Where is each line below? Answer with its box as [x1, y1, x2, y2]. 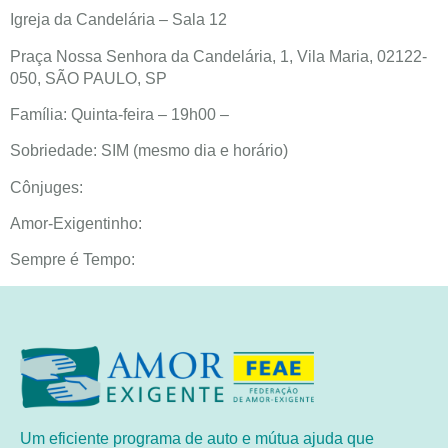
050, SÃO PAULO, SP [10, 69, 167, 87]
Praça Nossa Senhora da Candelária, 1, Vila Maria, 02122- [10, 47, 427, 65]
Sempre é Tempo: [10, 251, 135, 269]
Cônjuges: [10, 178, 83, 196]
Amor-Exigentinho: [10, 215, 142, 233]
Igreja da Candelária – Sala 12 [10, 11, 227, 29]
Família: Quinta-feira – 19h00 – [10, 105, 229, 123]
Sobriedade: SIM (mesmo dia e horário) [10, 142, 288, 160]
